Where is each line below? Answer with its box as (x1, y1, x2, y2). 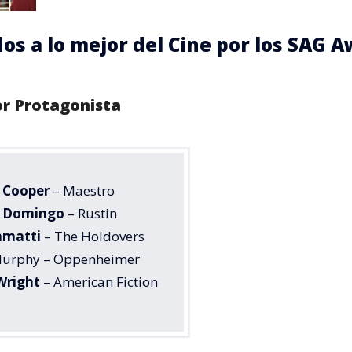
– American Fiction (40, 272, 158, 291)
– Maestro (49, 181, 115, 200)
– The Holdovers (41, 226, 145, 245)
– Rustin (64, 203, 117, 222)
